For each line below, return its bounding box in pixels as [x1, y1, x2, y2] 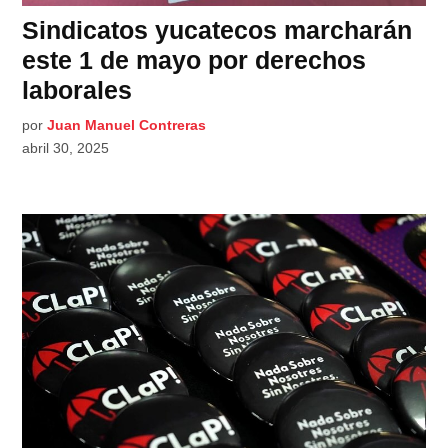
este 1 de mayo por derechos [22, 45, 367, 74]
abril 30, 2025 [22, 139, 110, 156]
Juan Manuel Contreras [47, 116, 207, 133]
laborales [22, 75, 133, 104]
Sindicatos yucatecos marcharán [22, 15, 413, 44]
